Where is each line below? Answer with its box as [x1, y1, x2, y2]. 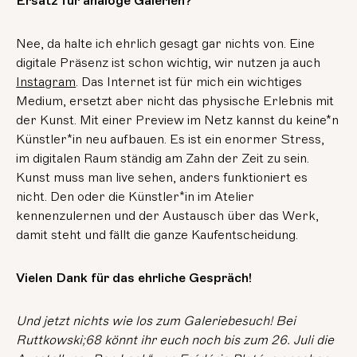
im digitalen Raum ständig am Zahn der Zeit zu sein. [16, 151, 310, 167]
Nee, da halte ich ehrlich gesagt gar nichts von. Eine [16, 36, 316, 53]
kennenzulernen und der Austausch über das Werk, [16, 208, 320, 225]
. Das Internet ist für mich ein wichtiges [76, 74, 303, 91]
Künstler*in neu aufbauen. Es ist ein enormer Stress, [16, 131, 325, 148]
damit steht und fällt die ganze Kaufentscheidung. [16, 227, 302, 244]
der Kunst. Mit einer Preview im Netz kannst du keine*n [16, 112, 339, 129]
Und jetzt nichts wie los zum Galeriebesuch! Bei [16, 313, 296, 330]
